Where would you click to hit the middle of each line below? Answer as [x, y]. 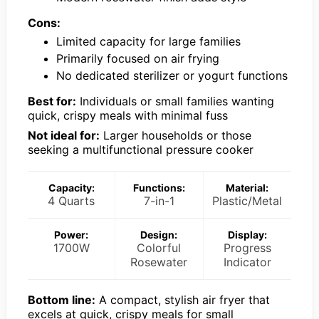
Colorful [159, 248]
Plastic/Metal [247, 201]
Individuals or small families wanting [175, 101]
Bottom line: [62, 300]
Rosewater [159, 262]
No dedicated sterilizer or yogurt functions [172, 76]
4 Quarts [72, 201]
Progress [247, 248]
